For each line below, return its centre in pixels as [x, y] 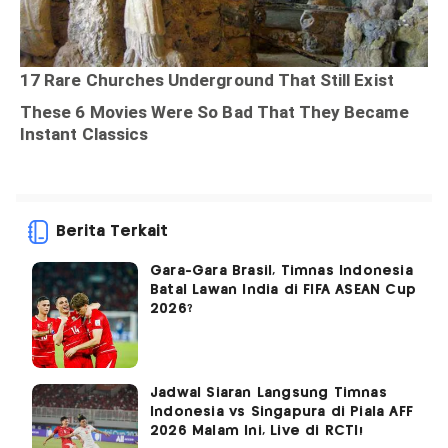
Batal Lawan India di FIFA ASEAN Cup [283, 290]
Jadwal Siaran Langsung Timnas [268, 393]
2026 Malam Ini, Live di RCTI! [256, 431]
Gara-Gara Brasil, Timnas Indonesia [281, 271]
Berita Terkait [112, 232]
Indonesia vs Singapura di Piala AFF [281, 412]
